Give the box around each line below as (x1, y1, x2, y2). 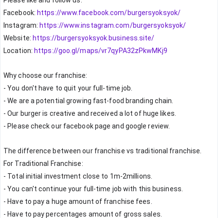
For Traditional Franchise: (3, 160, 83, 167)
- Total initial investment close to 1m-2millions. (3, 172, 152, 180)
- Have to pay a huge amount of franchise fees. (3, 198, 152, 205)
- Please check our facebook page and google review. (3, 122, 170, 130)
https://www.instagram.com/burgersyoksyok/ (39, 21, 186, 29)
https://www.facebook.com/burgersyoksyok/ (37, 9, 181, 17)
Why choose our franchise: (3, 72, 88, 79)
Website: (3, 34, 33, 42)
